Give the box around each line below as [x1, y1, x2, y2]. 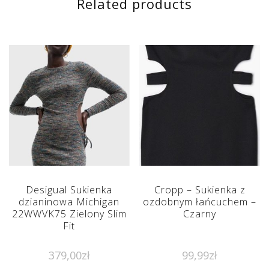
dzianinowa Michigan [19, 195, 120, 209]
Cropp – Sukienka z [154, 183, 246, 197]
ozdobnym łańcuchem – [143, 195, 257, 209]
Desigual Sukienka [26, 183, 113, 197]
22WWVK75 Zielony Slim [11, 207, 127, 221]
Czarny [183, 207, 217, 221]
